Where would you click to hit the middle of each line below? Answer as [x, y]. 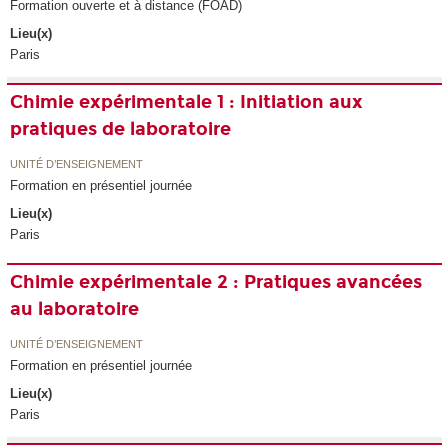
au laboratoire [75, 309]
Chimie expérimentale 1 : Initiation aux [187, 102]
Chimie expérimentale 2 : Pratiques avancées [216, 282]
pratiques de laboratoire [121, 129]
